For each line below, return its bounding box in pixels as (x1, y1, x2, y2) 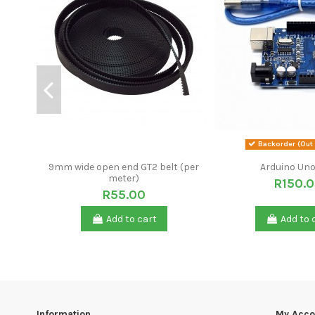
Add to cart (105, 212, 157, 225)
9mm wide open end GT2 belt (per (49, 161, 199, 174)
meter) (108, 172, 139, 185)
